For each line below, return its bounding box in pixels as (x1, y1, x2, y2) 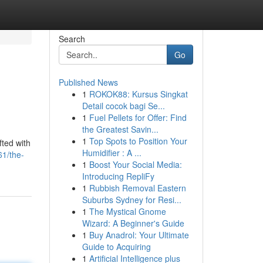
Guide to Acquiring (82, 241, 151, 252)
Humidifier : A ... (82, 147, 141, 159)
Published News (58, 76, 118, 88)
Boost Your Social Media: (89, 159, 182, 170)
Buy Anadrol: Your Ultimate (89, 229, 189, 241)
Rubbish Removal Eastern (89, 182, 186, 194)
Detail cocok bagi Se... (82, 100, 165, 112)
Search (58, 33, 85, 45)
